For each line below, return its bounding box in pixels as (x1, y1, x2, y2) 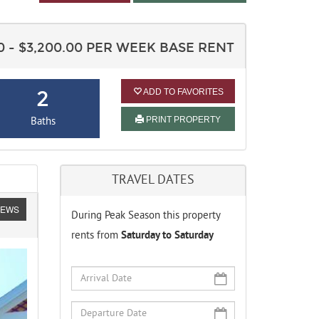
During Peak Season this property (70, 209, 220, 224)
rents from (70, 229, 121, 244)
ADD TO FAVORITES (141, 87, 224, 98)
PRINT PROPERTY (144, 115, 221, 125)
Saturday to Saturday (120, 229, 214, 244)
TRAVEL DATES (111, 172, 194, 189)
